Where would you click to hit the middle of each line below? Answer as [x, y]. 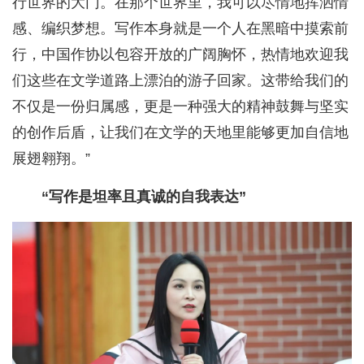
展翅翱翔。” [51, 158]
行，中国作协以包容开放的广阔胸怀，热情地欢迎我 [180, 54]
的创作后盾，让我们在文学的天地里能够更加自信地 [180, 132]
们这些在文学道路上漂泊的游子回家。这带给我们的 [180, 80]
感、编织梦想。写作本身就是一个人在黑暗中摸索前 [180, 28]
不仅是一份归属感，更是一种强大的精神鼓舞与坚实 [180, 106]
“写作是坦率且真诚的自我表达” [144, 196]
